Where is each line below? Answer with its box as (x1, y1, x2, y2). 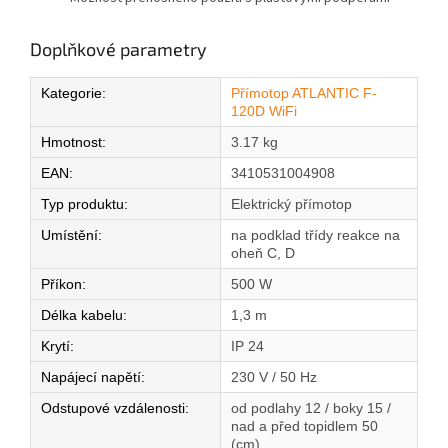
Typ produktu (41, 196, 124, 213)
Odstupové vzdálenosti (41, 400, 185, 417)
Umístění (41, 227, 98, 244)
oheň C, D (231, 245, 295, 262)
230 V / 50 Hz (231, 369, 317, 386)
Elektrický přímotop (231, 196, 352, 213)
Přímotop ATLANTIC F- (231, 85, 377, 102)
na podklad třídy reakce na (231, 227, 400, 244)
